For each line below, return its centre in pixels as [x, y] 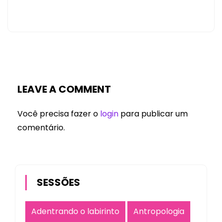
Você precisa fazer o [59, 114]
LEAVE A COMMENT [64, 89]
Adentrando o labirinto [75, 212]
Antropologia [159, 212]
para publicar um [153, 114]
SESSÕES [58, 183]
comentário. [41, 128]
